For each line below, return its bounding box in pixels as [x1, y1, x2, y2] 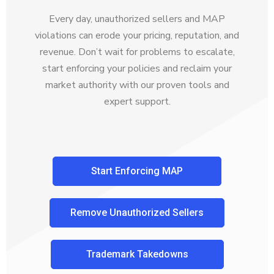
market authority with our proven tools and [45, 78, 229, 92]
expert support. [103, 95, 171, 109]
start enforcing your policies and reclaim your [42, 62, 232, 76]
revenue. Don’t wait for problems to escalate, [39, 45, 235, 59]
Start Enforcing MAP [91, 165, 183, 177]
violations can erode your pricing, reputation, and [35, 29, 239, 43]
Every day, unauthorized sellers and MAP [49, 12, 225, 26]
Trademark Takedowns [86, 248, 188, 261]
